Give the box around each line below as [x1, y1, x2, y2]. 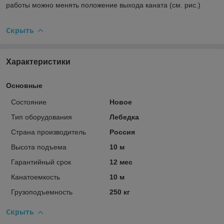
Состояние [11, 98, 46, 106]
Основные [6, 81, 42, 90]
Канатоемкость [11, 173, 60, 181]
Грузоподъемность [11, 188, 72, 196]
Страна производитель [11, 128, 86, 136]
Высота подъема [11, 143, 66, 151]
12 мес [109, 158, 132, 166]
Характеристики [6, 57, 70, 66]
